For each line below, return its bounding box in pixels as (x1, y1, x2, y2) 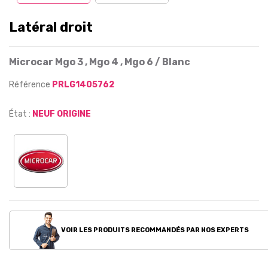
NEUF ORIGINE (32, 109, 91, 119)
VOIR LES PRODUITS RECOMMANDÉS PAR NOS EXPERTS (59, 226, 249, 234)
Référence (9, 80, 52, 90)
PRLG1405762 (52, 80, 114, 90)
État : (9, 109, 31, 119)
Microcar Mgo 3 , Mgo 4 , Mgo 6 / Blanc (9, 56, 190, 68)
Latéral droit (9, 19, 93, 35)
